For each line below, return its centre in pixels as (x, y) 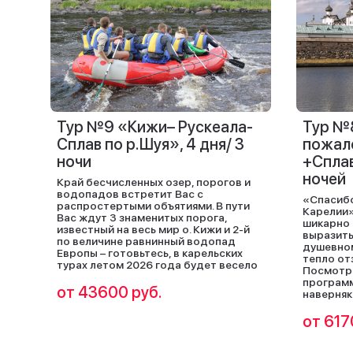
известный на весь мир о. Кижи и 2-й (153, 229)
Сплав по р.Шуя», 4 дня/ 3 (150, 144)
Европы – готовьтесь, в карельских (150, 253)
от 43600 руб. (110, 292)
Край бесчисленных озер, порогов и (154, 182)
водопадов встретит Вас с (130, 194)
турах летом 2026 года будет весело (157, 265)
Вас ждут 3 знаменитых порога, (142, 217)
